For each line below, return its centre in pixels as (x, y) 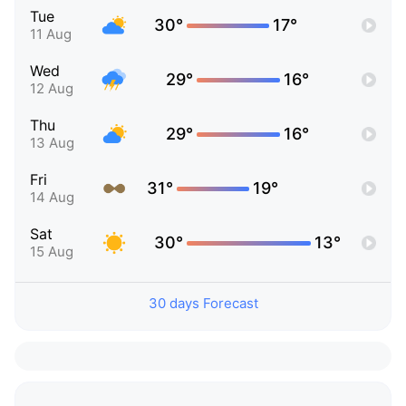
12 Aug (52, 89)
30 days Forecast (203, 304)
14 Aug (52, 198)
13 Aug (52, 143)
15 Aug (52, 252)
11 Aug (51, 34)
